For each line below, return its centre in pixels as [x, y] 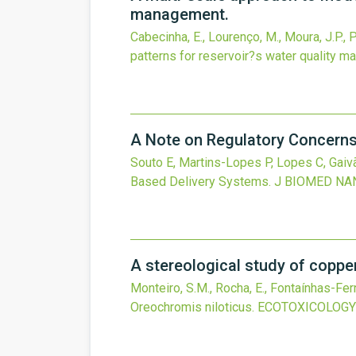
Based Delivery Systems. [201, 182]
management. [180, 14]
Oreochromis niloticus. [192, 307]
